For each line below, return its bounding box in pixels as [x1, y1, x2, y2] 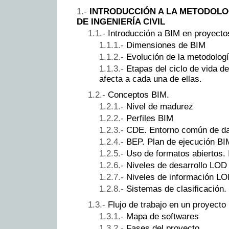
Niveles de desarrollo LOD [126, 160, 227, 170]
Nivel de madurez [126, 101, 193, 111]
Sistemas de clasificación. [126, 184, 226, 194]
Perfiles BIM [126, 113, 173, 123]
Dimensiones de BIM [126, 40, 205, 50]
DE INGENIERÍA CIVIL [77, 16, 165, 27]
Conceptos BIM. [108, 89, 169, 100]
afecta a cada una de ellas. [99, 74, 202, 84]
